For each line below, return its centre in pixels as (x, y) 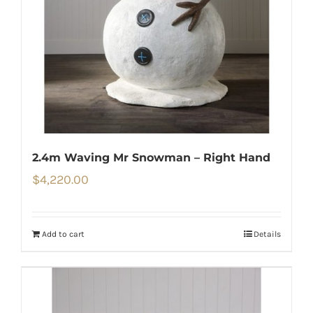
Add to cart (63, 234)
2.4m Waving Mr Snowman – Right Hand (151, 158)
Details (267, 234)
